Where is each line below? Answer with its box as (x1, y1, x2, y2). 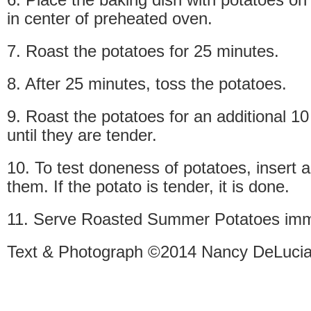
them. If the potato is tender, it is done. (7, 176, 289, 196)
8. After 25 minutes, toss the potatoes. (7, 74, 287, 93)
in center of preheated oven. (7, 8, 212, 28)
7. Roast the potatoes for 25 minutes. (7, 41, 279, 60)
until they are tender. (7, 125, 157, 144)
